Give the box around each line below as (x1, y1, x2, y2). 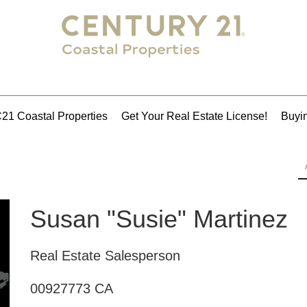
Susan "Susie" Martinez (30, 204, 288, 233)
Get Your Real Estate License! (121, 110, 267, 122)
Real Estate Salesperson (30, 247, 180, 263)
